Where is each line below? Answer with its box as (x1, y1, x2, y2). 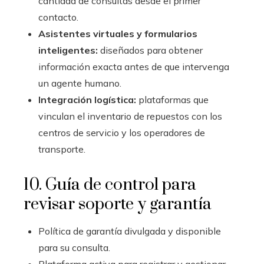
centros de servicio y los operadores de (38, 127, 205, 138)
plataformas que (136, 94, 209, 105)
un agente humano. (38, 77, 121, 89)
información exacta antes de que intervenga (38, 61, 229, 72)
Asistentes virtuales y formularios (38, 28, 197, 39)
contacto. (38, 11, 78, 23)
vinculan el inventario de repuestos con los (38, 110, 222, 122)
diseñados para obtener (98, 44, 203, 56)
